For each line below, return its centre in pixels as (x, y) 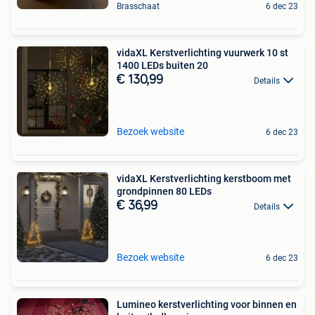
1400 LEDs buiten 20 (162, 66)
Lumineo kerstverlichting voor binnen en (207, 305)
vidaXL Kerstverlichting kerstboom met (204, 179)
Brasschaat (138, 7)
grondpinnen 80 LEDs (164, 192)
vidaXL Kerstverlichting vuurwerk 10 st (202, 53)
